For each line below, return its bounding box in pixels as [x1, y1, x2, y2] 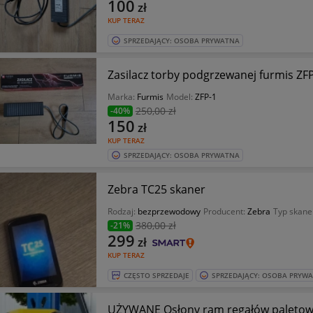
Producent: [203, 205, 247, 217]
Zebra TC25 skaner [169, 181, 205, 197]
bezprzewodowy [137, 205, 201, 217]
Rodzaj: [107, 205, 138, 217]
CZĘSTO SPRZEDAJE [123, 270, 189, 280]
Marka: [107, 90, 137, 103]
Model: [166, 90, 195, 103]
